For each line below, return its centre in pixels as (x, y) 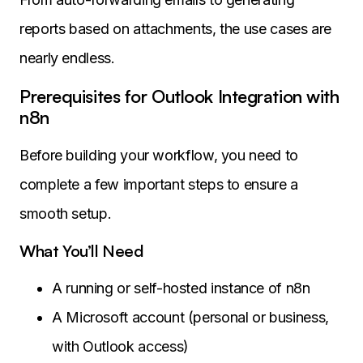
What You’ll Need (81, 251)
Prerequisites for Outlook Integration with (179, 96)
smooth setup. (66, 214)
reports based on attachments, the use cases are (176, 29)
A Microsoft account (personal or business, (190, 318)
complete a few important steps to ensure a (159, 185)
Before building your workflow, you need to (159, 156)
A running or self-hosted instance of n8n (181, 288)
